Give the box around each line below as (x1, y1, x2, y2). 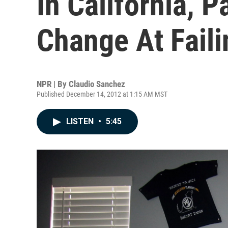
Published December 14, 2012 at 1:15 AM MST (37, 90, 167, 98)
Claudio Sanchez (69, 79, 125, 89)
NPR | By (37, 79, 69, 89)
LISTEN (66, 117, 96, 126)
